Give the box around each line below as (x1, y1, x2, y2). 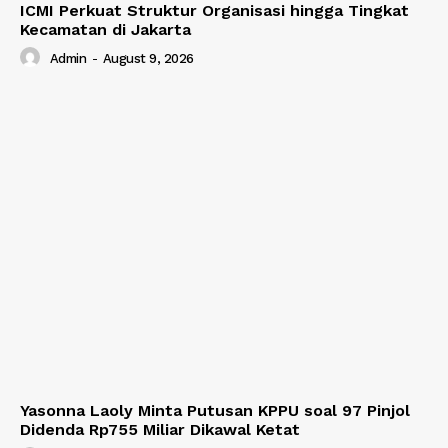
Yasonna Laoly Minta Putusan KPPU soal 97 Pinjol (20, 400, 410, 420)
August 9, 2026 (102, 51, 194, 67)
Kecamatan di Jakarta (20, 20, 191, 40)
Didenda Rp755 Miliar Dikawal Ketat (20, 419, 300, 439)
